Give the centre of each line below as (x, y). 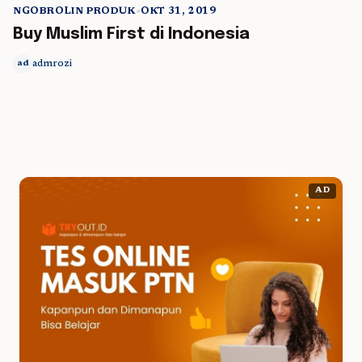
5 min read (300, 27)
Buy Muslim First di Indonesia (131, 34)
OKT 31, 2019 (179, 11)
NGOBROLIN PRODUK (74, 11)
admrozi (52, 64)
